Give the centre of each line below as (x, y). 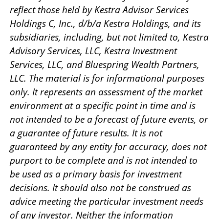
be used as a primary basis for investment (96, 174)
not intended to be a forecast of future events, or (109, 119)
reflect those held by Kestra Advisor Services (99, 10)
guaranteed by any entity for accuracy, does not (108, 146)
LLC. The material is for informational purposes (107, 78)
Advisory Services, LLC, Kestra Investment (93, 51)
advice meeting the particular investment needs (107, 201)
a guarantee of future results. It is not (86, 133)
